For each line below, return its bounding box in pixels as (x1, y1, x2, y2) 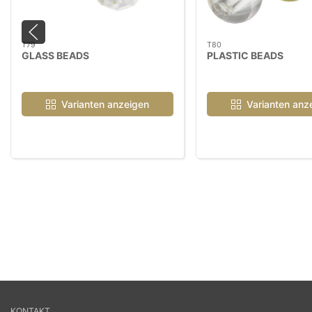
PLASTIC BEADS (207, 49, 283, 62)
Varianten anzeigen (61, 98, 149, 111)
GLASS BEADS (22, 49, 89, 62)
